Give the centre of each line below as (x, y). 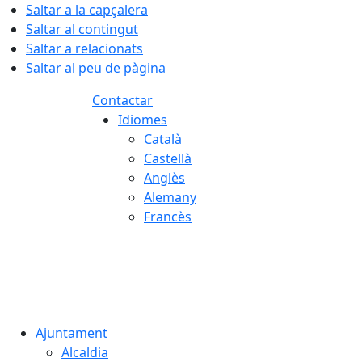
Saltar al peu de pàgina (96, 68)
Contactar (122, 100)
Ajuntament (72, 333)
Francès (168, 217)
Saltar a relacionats (84, 48)
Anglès (164, 178)
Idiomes (143, 120)
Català (163, 139)
